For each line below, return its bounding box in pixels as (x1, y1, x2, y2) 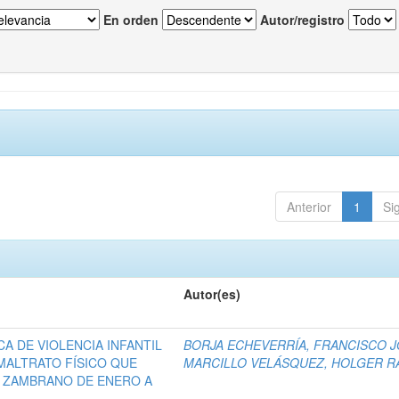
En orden (103, 11, 159, 29)
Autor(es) (183, 285, 241, 304)
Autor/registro (260, 11, 345, 29)
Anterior (286, 198, 331, 216)
